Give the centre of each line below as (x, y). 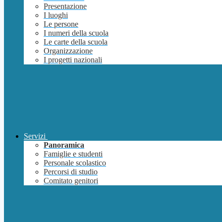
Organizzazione (68, 51)
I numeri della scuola (76, 33)
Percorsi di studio (71, 172)
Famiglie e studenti (73, 154)
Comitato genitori (71, 181)
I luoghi (56, 15)
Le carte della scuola (76, 42)
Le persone (61, 24)
